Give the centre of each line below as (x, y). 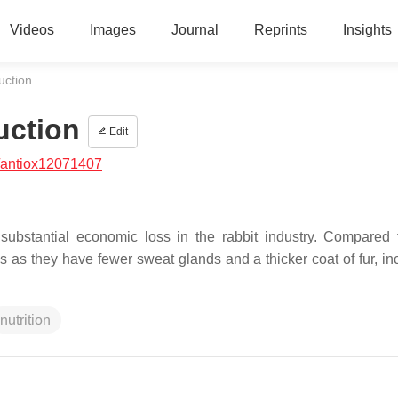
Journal (195, 30)
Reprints (280, 30)
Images (112, 30)
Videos (32, 30)
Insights (367, 30)
